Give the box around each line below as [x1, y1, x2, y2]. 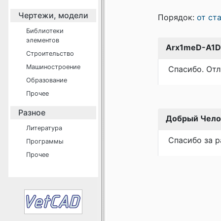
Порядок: [158, 12, 197, 22]
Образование [26, 76, 67, 84]
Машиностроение [26, 63, 80, 71]
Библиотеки [26, 27, 64, 35]
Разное [18, 108, 45, 117]
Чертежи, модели [18, 10, 88, 20]
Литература [26, 124, 62, 132]
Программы [26, 138, 64, 145]
